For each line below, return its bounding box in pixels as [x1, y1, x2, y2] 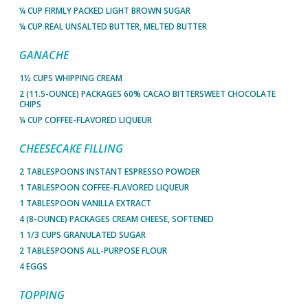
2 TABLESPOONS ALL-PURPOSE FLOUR [19, 245, 167, 256]
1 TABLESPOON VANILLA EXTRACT [19, 197, 151, 209]
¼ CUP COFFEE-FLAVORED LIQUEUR [19, 114, 152, 126]
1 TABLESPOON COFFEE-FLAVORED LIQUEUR [19, 181, 189, 193]
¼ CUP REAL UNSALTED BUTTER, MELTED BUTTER [19, 21, 207, 32]
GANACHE [19, 47, 69, 63]
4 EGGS [19, 261, 47, 272]
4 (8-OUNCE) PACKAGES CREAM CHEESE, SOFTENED [19, 213, 214, 225]
